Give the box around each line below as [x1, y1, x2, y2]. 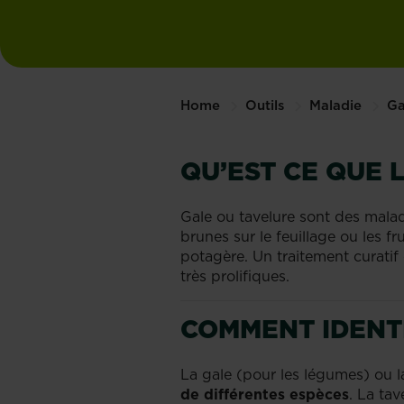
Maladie [308, 96, 362, 115]
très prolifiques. [179, 266, 289, 286]
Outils [244, 96, 284, 115]
